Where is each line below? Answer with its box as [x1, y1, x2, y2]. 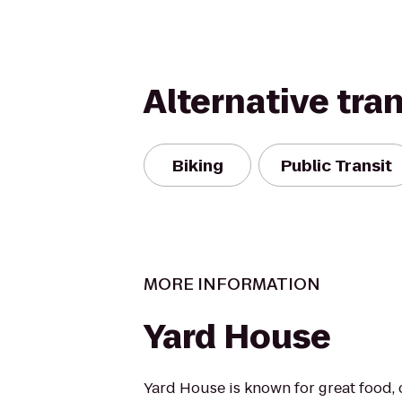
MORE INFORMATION [144, 273, 320, 295]
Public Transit [281, 153, 392, 177]
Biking [171, 153, 223, 177]
